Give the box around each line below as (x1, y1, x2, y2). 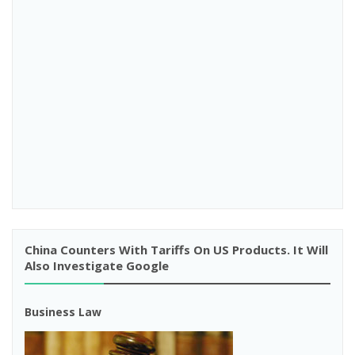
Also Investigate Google (25, 258, 169, 273)
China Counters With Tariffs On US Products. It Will (25, 242, 328, 258)
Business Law (25, 304, 101, 319)
